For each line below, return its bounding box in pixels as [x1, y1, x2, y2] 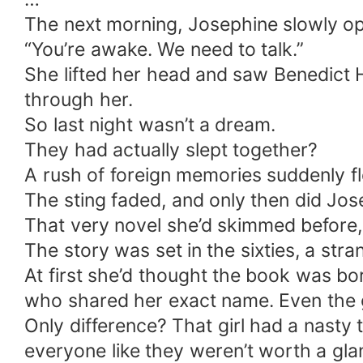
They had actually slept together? [24, 139, 318, 162]
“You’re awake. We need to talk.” [24, 38, 305, 62]
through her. [24, 88, 133, 112]
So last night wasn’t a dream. [24, 113, 276, 137]
